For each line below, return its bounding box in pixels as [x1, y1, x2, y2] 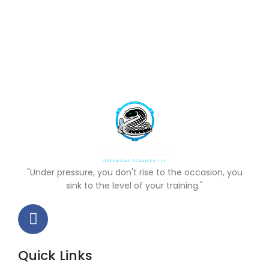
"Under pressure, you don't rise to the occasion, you [26, 166, 243, 178]
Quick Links [18, 246, 92, 265]
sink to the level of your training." [66, 179, 203, 192]
